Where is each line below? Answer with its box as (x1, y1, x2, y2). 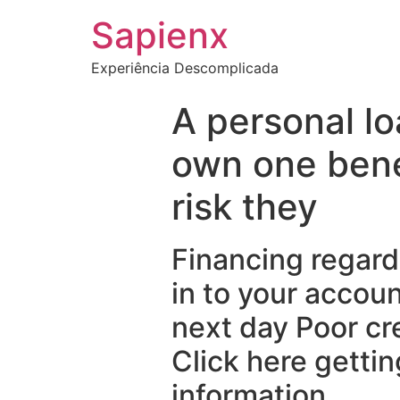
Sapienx (91, 13, 229, 57)
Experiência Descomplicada (91, 59, 279, 77)
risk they (171, 185, 318, 229)
